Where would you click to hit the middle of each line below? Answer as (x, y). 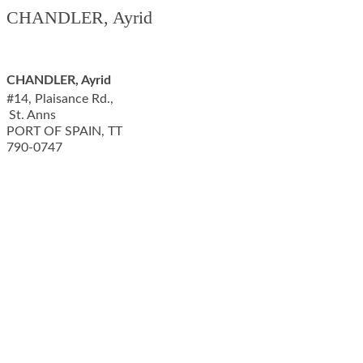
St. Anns (32, 115)
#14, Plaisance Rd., (60, 99)
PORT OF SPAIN (54, 131)
